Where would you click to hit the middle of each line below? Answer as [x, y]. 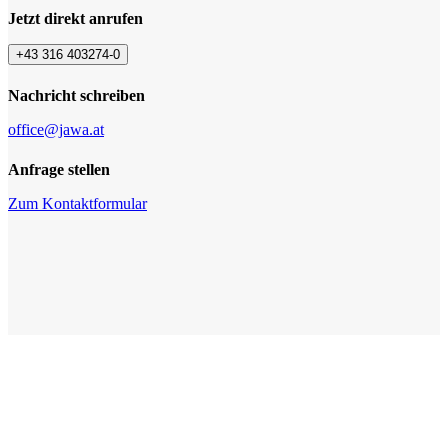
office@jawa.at [56, 130]
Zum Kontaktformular [77, 204]
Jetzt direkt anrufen [75, 19]
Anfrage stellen [59, 170]
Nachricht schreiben [76, 96]
